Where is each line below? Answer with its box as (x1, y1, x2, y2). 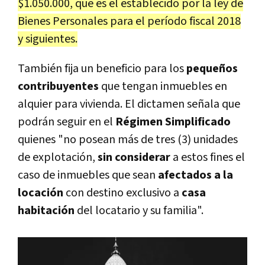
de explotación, (18, 150, 98, 166)
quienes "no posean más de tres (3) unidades (18, 132, 238, 148)
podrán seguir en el (18, 114, 115, 130)
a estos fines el (173, 150, 245, 166)
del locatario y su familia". (77, 203, 206, 219)
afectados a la (158, 167, 233, 183)
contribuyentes (18, 79, 101, 95)
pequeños (186, 61, 238, 77)
